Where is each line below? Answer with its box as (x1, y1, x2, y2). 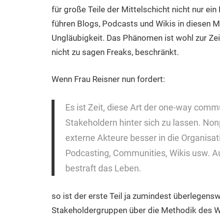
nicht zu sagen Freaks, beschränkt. (51, 47, 179, 57)
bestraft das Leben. (65, 163, 141, 173)
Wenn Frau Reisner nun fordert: (51, 74, 165, 84)
